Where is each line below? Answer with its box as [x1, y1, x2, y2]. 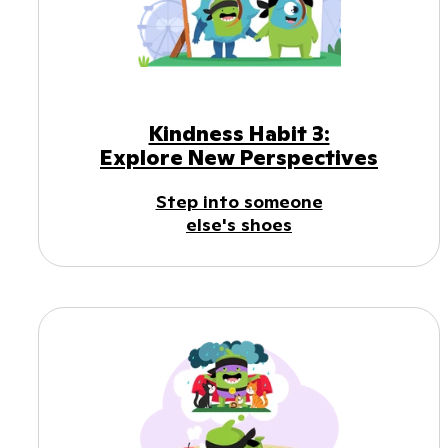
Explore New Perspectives [100, 144, 378, 172]
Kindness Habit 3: [148, 120, 330, 148]
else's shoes [186, 213, 292, 237]
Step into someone [155, 190, 323, 214]
